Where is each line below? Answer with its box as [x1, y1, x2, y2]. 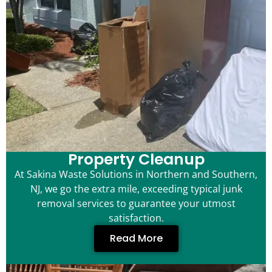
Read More [109, 231, 163, 246]
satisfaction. [108, 211, 164, 225]
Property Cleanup [67, 149, 205, 171]
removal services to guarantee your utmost [36, 197, 236, 211]
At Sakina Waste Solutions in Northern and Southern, [15, 168, 257, 182]
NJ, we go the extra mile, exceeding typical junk [30, 182, 242, 196]
